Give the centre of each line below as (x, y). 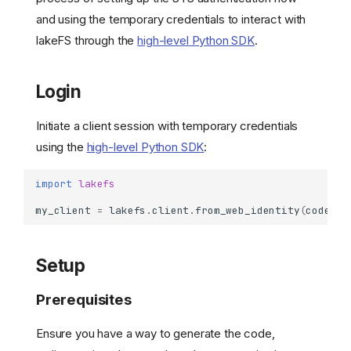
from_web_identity (248, 210)
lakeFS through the (87, 41)
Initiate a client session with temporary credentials (167, 126)
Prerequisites (84, 299)
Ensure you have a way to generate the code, (156, 333)
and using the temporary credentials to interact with (171, 20)
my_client (63, 210)
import (54, 184)
